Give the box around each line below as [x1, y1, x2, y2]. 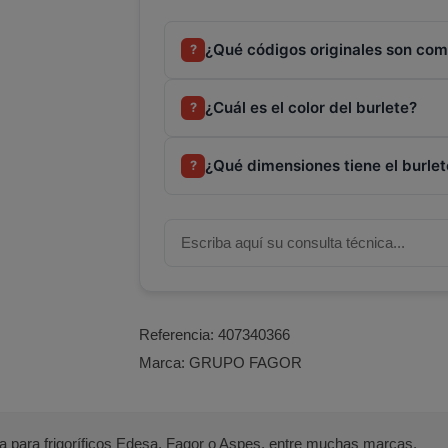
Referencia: [139, 325, 214, 343]
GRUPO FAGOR [189, 353, 302, 371]
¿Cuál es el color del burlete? [205, 97, 417, 117]
